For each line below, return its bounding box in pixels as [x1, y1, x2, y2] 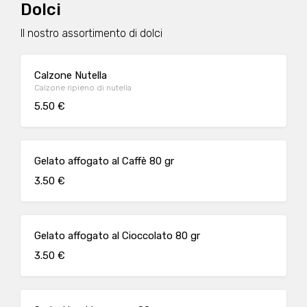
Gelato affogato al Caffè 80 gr [34, 155, 174, 167]
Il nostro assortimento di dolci [21, 27, 162, 40]
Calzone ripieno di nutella [34, 83, 132, 93]
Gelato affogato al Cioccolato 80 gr [34, 230, 200, 242]
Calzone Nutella [34, 69, 107, 82]
